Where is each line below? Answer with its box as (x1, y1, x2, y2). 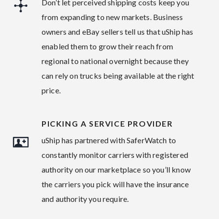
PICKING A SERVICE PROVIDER (42, 119, 173, 128)
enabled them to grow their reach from (42, 42, 173, 51)
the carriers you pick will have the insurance (42, 179, 189, 189)
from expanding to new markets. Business (42, 12, 183, 22)
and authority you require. (42, 194, 129, 203)
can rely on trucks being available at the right (42, 71, 195, 80)
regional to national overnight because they (42, 56, 189, 66)
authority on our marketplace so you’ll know (42, 165, 191, 174)
